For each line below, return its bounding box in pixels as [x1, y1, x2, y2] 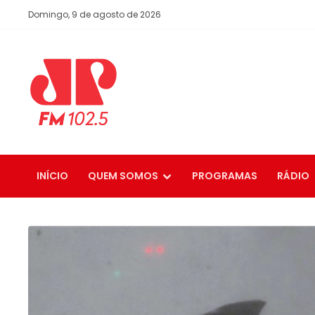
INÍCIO [37, 169, 68, 183]
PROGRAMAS [192, 169, 257, 183]
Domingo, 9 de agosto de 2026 [28, 8, 161, 20]
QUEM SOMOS [88, 169, 158, 183]
